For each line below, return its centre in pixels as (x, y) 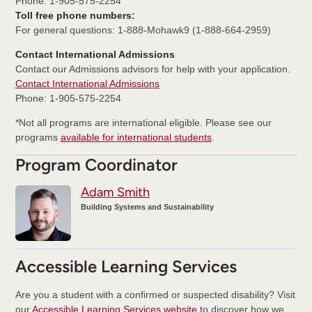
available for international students (136, 137)
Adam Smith (115, 192)
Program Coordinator (96, 164)
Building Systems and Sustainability (147, 206)
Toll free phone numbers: (75, 15)
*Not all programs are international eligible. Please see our (143, 122)
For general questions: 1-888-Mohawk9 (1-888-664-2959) (143, 30)
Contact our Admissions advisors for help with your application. (153, 69)
